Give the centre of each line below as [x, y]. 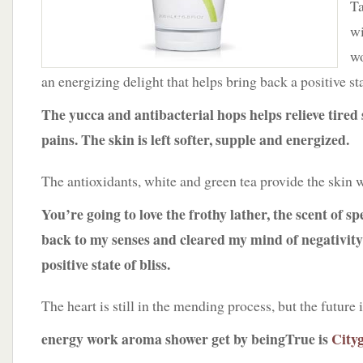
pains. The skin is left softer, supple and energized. [195, 139]
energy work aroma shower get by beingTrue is [186, 339]
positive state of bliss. [106, 264]
